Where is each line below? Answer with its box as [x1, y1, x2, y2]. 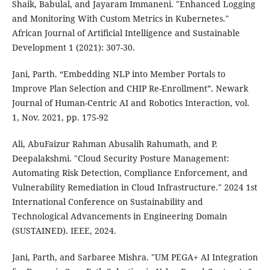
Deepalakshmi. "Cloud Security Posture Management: [11, 152, 229, 164]
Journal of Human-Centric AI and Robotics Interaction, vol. [11, 96, 250, 108]
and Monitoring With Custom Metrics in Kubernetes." [11, 12, 229, 24]
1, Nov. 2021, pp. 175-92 [11, 111, 108, 123]
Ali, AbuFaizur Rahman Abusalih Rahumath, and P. [11, 137, 218, 149]
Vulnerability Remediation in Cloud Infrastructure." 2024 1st [11, 181, 257, 193]
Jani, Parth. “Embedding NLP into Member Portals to [11, 67, 225, 80]
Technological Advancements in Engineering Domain [11, 210, 227, 222]
